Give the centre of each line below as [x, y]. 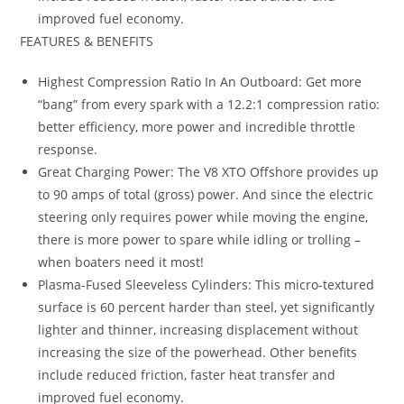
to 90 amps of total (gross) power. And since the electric [206, 195]
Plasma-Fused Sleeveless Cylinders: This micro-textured [207, 285]
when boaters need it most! [121, 262]
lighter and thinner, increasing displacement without [198, 330]
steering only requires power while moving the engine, [203, 217]
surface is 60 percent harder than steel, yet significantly [207, 308]
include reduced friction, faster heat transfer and [187, 375]
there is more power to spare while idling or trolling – [200, 240]
